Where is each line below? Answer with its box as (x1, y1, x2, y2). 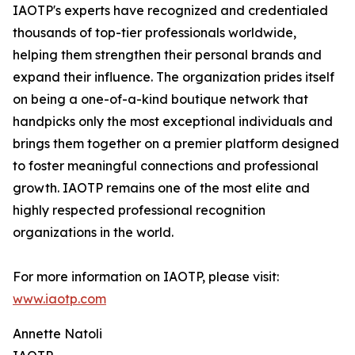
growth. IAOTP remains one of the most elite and (13, 180, 310, 197)
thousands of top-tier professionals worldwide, (13, 25, 296, 41)
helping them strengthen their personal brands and (13, 47, 322, 63)
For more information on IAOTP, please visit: (13, 269, 279, 285)
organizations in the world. (13, 224, 174, 241)
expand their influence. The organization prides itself (13, 69, 334, 86)
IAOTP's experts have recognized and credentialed (13, 2, 328, 19)
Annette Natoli (13, 326, 102, 342)
